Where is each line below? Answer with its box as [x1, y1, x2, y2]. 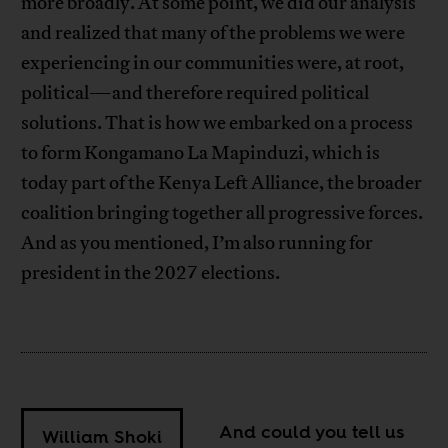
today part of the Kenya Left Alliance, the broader [21, 170, 423, 195]
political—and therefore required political [21, 80, 370, 105]
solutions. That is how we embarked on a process [21, 110, 414, 135]
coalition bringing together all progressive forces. [21, 200, 424, 225]
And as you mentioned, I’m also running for [21, 230, 374, 255]
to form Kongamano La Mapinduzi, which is [21, 140, 381, 165]
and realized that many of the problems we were [21, 20, 406, 45]
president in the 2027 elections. [21, 260, 281, 285]
